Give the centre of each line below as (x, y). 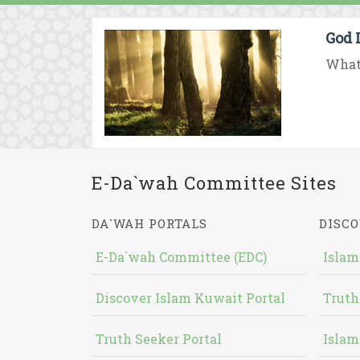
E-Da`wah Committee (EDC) (181, 257)
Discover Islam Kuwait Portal (190, 298)
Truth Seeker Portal (159, 339)
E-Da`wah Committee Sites (214, 183)
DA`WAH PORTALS (149, 223)
